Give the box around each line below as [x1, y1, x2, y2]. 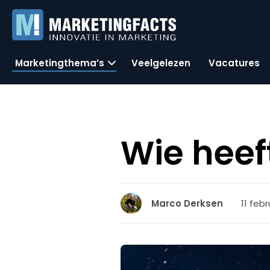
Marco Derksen [151, 197, 224, 210]
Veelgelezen [131, 56, 190, 69]
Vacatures [209, 56, 260, 69]
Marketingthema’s [15, 56, 104, 69]
